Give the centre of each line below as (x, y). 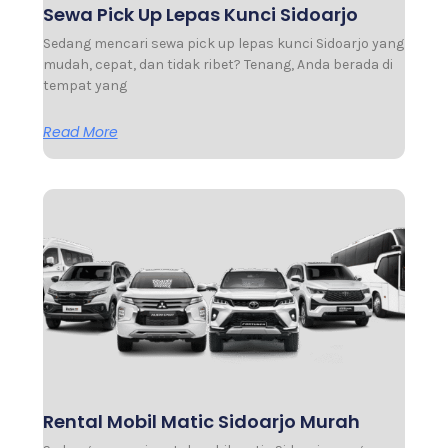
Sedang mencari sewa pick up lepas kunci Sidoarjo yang (223, 44)
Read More (80, 132)
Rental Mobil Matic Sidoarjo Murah (201, 421)
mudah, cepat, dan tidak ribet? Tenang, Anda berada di (217, 65)
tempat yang (84, 86)
